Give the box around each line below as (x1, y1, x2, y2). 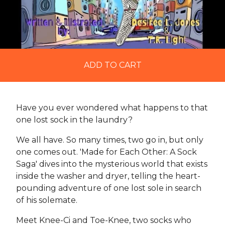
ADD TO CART (83, 60, 142, 70)
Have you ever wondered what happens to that (16, 103, 208, 113)
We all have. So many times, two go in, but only (16, 135, 203, 145)
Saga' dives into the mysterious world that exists (16, 159, 207, 169)
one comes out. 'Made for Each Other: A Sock (16, 147, 197, 157)
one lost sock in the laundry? (16, 115, 133, 125)
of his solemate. (16, 195, 77, 205)
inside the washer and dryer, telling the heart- (16, 171, 200, 181)
